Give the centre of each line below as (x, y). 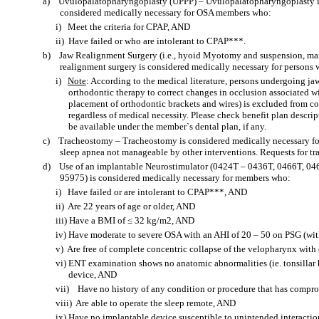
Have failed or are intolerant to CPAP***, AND (157, 192)
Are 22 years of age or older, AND (131, 206)
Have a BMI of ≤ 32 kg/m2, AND (132, 220)
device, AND (93, 274)
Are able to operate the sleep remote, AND (156, 303)
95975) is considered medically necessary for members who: (175, 178)
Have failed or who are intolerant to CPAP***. (157, 41)
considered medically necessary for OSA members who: (166, 12)
